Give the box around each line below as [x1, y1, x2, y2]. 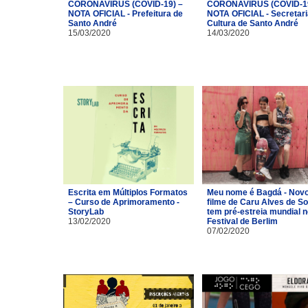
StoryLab [68, 206, 104, 217]
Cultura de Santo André [207, 18, 298, 28]
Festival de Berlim [207, 216, 278, 226]
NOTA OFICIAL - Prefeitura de [68, 8, 183, 19]
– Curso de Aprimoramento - [68, 197, 179, 207]
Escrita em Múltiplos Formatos [68, 187, 188, 197]
